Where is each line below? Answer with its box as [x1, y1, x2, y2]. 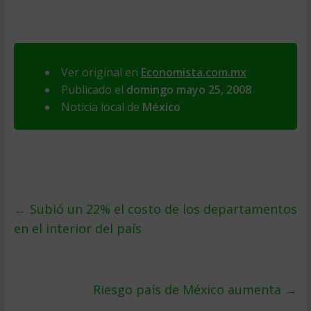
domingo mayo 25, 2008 [126, 82, 251, 97]
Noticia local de [60, 99, 142, 115]
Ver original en [60, 65, 141, 80]
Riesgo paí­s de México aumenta [93, 281, 285, 298]
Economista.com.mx [140, 65, 246, 80]
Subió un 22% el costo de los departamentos [26, 201, 297, 217]
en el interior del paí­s [13, 220, 142, 237]
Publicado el [60, 82, 126, 97]
